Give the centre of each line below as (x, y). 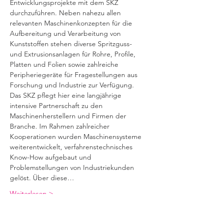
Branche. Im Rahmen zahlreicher (61, 126)
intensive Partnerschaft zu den (57, 106)
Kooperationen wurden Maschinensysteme (77, 137)
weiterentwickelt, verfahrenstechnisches (72, 147)
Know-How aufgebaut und (52, 157)
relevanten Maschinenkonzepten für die (72, 23)
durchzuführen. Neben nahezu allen (66, 13)
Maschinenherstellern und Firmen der (69, 116)
